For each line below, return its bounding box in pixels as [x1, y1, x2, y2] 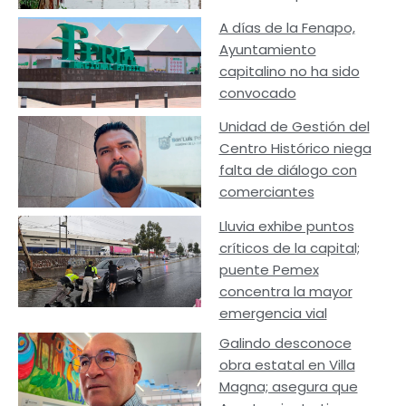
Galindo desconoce [218, 333, 352, 353]
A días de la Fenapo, [218, 17, 355, 37]
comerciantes [218, 182, 314, 202]
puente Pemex [218, 260, 319, 280]
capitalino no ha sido [218, 61, 360, 81]
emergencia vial [218, 304, 327, 324]
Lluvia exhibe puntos [218, 217, 354, 237]
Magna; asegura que [218, 377, 358, 397]
